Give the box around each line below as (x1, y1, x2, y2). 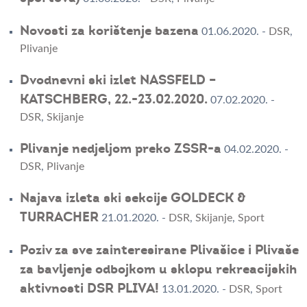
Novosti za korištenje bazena (19, 23, 199, 40)
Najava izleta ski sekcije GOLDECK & (19, 190, 245, 207)
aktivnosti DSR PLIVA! (19, 280, 159, 297)
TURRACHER (19, 209, 99, 226)
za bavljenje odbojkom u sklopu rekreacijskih (19, 261, 297, 278)
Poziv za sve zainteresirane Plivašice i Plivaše (19, 242, 299, 259)
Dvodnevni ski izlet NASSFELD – (19, 72, 216, 89)
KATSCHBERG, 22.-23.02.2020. (19, 91, 208, 108)
